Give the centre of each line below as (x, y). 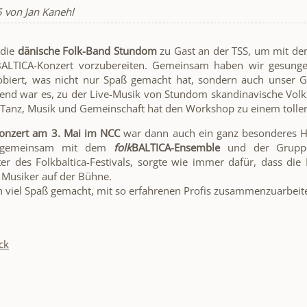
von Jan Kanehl (38, 11)
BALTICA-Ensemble (175, 147)
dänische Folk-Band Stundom (87, 50)
